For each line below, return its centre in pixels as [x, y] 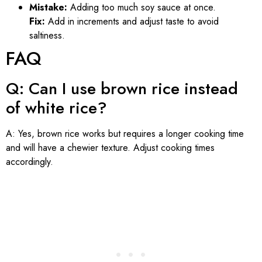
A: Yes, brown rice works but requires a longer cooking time [125, 133]
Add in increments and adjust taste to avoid [132, 21]
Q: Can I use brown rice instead [122, 88]
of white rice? [56, 108]
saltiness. [47, 35]
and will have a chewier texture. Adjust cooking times [110, 147]
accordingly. [30, 161]
